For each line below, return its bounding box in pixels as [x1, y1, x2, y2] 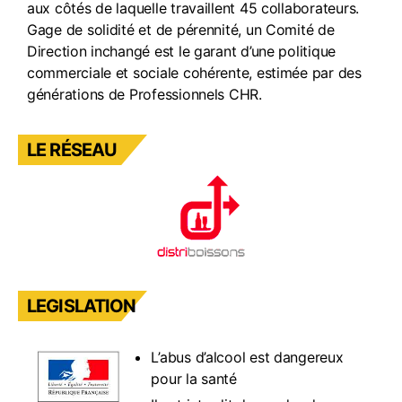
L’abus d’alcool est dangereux [151, 348, 344, 366]
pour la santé [151, 370, 237, 388]
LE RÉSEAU [27, 139, 118, 161]
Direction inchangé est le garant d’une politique [27, 42, 336, 60]
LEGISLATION [27, 295, 136, 317]
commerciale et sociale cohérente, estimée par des [27, 64, 362, 82]
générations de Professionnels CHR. [27, 85, 262, 103]
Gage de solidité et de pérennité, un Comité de [27, 21, 335, 39]
